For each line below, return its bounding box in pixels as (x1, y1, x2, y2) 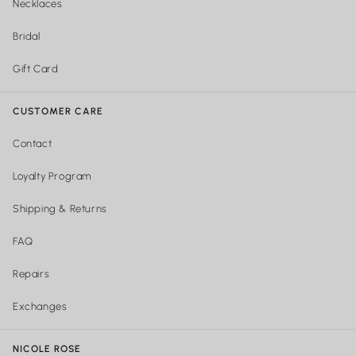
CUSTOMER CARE (13, 106, 103, 117)
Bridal (13, 30, 41, 42)
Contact (13, 137, 52, 149)
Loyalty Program (13, 170, 92, 182)
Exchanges (13, 300, 68, 312)
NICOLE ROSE (13, 343, 81, 354)
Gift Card (13, 63, 59, 75)
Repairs (13, 268, 50, 280)
